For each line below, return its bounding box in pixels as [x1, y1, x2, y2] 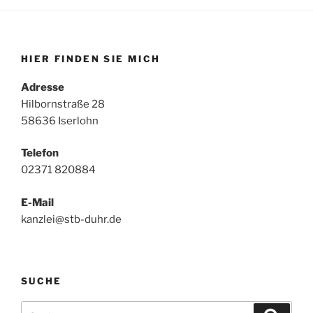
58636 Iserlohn [21, 114, 99, 127]
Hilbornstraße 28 [21, 97, 105, 110]
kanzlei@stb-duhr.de [21, 212, 122, 226]
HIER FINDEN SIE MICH [21, 53, 161, 65]
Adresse [21, 80, 64, 94]
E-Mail [21, 196, 54, 209]
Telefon [21, 147, 59, 160]
